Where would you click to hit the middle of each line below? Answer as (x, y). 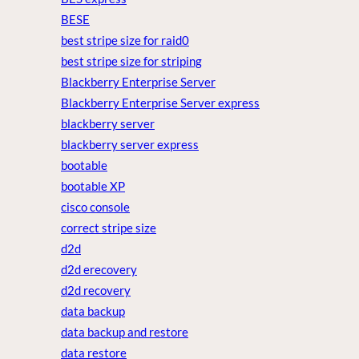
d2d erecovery (99, 270)
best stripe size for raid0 (125, 40)
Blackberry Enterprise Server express (160, 103)
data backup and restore (125, 332)
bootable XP (93, 186)
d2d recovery (96, 290)
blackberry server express (130, 145)
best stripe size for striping (131, 61)
